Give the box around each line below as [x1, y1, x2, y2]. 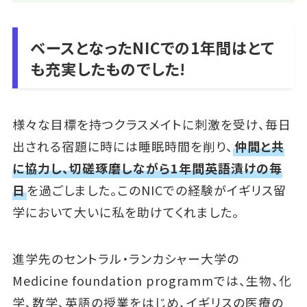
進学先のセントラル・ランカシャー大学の [12, 249, 239, 267]
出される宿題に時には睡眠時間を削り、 [12, 136, 233, 155]
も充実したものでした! [29, 57, 186, 79]
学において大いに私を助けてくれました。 [12, 202, 239, 221]
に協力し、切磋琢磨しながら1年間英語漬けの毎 [12, 158, 282, 177]
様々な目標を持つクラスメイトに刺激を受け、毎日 [12, 114, 291, 133]
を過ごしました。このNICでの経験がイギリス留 [26, 180, 286, 199]
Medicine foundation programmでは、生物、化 [12, 271, 292, 289]
